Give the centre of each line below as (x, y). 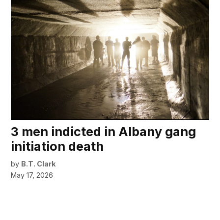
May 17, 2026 (32, 175)
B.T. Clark (39, 164)
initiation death (57, 146)
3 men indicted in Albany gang (104, 131)
